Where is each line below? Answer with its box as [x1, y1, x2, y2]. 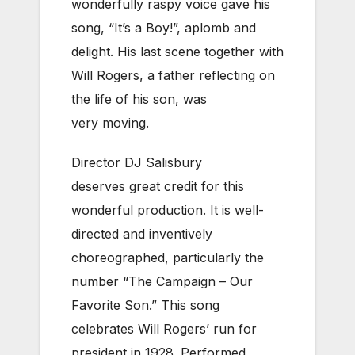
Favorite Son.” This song [71, 296, 219, 313]
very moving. [71, 114, 149, 131]
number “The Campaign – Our [71, 273, 253, 289]
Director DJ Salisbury [71, 154, 202, 170]
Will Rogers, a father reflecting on [71, 67, 275, 83]
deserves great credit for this [71, 177, 244, 194]
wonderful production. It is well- [71, 201, 264, 218]
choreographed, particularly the [71, 249, 264, 265]
